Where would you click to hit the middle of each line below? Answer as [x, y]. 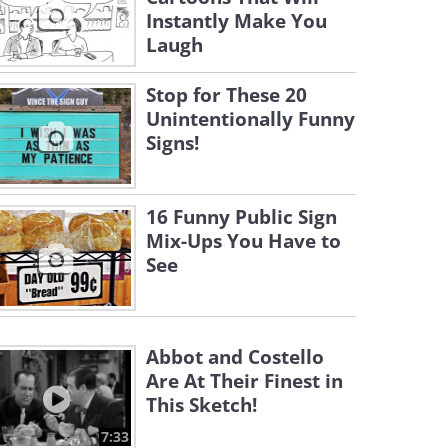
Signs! [172, 143]
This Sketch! [201, 405]
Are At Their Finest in [244, 381]
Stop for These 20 [226, 95]
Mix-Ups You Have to [243, 241]
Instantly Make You [236, 21]
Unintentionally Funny [250, 119]
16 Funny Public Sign [241, 217]
